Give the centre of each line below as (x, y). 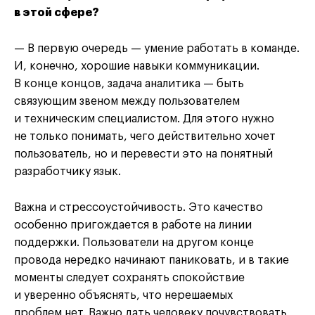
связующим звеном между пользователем (127, 102)
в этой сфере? (57, 13)
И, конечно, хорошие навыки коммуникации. (137, 66)
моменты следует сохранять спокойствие (129, 278)
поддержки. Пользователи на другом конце (134, 243)
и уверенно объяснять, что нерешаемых (123, 296)
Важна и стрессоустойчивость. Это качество (139, 208)
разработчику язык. (67, 172)
